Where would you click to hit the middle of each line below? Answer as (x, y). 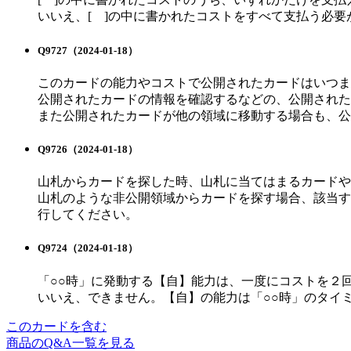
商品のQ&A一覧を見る (71, 342)
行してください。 (88, 215)
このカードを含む (56, 326)
